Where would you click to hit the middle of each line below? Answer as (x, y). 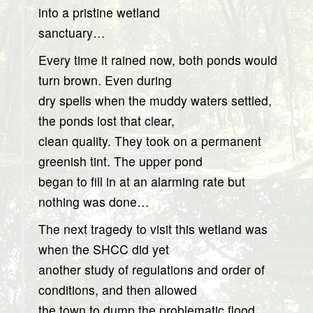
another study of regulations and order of (152, 269)
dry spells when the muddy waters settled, (155, 100)
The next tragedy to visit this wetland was (153, 229)
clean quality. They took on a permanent (150, 141)
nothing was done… (94, 202)
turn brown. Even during (105, 80)
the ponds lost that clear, (107, 121)
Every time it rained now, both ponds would (158, 60)
